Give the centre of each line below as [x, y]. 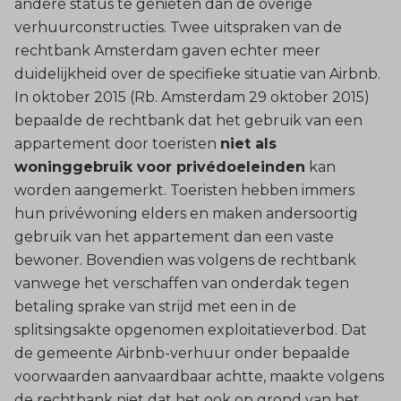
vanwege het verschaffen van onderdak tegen [182, 283]
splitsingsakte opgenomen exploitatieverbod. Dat [191, 329]
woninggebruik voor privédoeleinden [160, 166]
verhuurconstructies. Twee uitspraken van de [178, 27]
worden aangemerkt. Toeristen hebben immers [184, 190]
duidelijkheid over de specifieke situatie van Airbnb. [197, 73]
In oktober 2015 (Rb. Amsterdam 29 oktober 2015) [192, 97]
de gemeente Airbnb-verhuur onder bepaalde [182, 353]
